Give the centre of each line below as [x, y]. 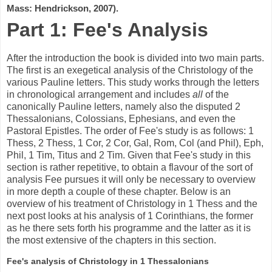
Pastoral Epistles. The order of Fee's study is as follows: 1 [130, 131]
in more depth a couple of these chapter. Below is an [119, 192]
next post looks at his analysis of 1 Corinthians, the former [130, 216]
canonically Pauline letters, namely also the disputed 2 [124, 107]
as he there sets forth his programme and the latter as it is [129, 228]
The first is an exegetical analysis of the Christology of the [130, 70]
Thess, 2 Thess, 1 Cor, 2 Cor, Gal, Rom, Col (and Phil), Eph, [135, 143]
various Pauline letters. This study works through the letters [133, 83]
